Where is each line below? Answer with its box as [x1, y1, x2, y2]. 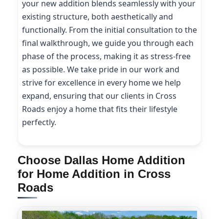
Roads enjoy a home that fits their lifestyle [22, 103, 177, 114]
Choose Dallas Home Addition [18, 153, 185, 167]
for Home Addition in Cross [18, 167, 171, 181]
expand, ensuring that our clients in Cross [22, 90, 176, 101]
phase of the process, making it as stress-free [22, 50, 191, 62]
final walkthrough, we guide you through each [22, 37, 194, 48]
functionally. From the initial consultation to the [22, 24, 197, 35]
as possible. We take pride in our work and [22, 64, 179, 75]
